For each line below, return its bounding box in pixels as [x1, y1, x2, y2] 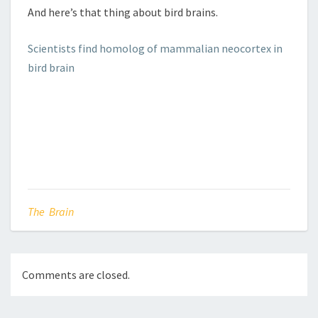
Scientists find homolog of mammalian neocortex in [28, 41, 283, 55]
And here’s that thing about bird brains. [28, 5, 218, 19]
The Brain [28, 204, 74, 219]
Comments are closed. [22, 268, 130, 283]
